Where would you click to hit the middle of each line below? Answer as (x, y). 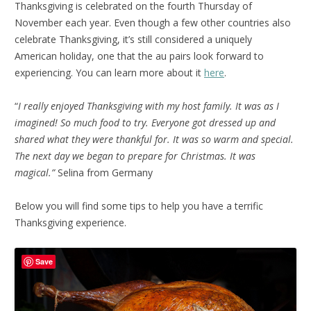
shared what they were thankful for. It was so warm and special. (154, 139)
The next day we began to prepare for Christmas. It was (135, 155)
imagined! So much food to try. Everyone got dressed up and (145, 122)
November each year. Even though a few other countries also (153, 22)
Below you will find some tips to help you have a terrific (139, 205)
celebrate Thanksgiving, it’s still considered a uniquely (133, 39)
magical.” (36, 172)
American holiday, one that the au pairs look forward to (139, 56)
